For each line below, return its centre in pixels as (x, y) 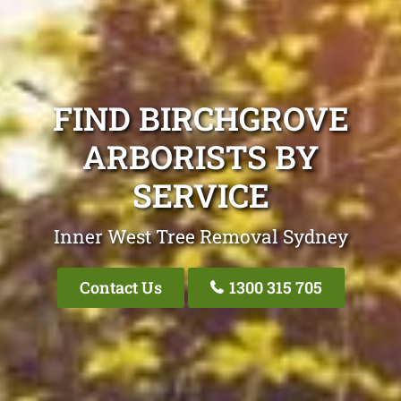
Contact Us (120, 287)
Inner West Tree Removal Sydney (200, 236)
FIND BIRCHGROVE (200, 118)
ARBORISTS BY (200, 157)
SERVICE (200, 195)
